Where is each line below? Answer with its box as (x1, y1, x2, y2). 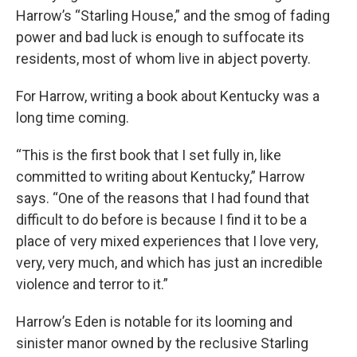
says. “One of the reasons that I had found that (16, 190, 309, 207)
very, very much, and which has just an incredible (16, 254, 323, 272)
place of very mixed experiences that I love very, (16, 233, 318, 250)
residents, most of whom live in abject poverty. (16, 50, 311, 68)
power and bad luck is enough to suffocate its (16, 29, 304, 46)
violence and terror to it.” (16, 276, 168, 293)
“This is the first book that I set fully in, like (16, 147, 281, 164)
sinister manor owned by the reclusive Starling (16, 335, 308, 352)
